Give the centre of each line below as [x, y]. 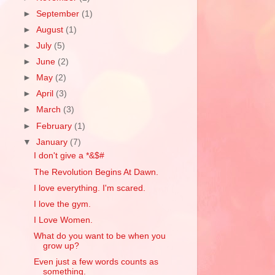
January [53, 142]
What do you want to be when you [99, 236]
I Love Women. [63, 220]
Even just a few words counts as [96, 262]
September [59, 14]
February [56, 126]
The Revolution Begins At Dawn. [96, 172]
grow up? [61, 246]
